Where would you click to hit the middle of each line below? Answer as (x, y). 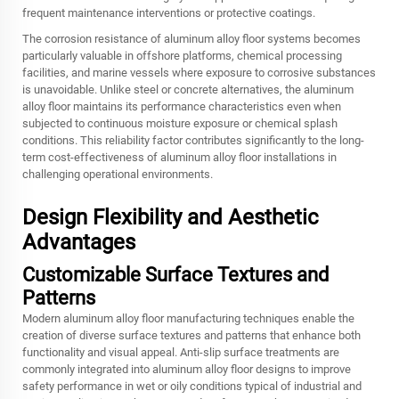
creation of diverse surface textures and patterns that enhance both (191, 335)
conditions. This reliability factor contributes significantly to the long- (193, 140)
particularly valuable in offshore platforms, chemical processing (182, 56)
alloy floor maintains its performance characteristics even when (182, 106)
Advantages (79, 242)
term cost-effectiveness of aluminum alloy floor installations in (179, 157)
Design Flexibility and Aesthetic (171, 217)
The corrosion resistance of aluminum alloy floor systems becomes (191, 39)
